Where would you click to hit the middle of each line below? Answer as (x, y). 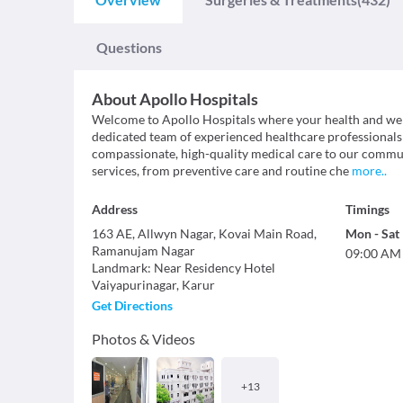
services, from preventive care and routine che (220, 171)
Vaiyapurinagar (134, 285)
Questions (129, 48)
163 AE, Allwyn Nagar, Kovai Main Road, (204, 234)
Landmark (120, 268)
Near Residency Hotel (215, 268)
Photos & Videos (143, 339)
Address (115, 210)
